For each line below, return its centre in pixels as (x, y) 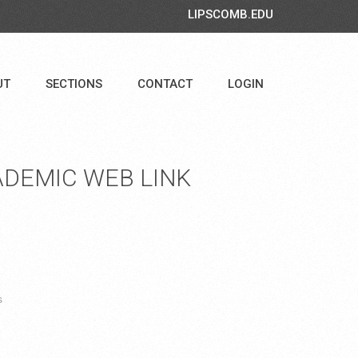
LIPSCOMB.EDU (231, 14)
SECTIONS (74, 84)
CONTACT (165, 84)
